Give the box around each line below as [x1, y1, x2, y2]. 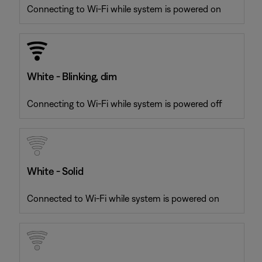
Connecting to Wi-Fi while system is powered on [27, 4, 221, 14]
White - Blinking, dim [27, 70, 117, 82]
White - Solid [27, 165, 84, 177]
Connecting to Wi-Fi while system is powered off [27, 98, 222, 109]
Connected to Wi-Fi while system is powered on [27, 193, 219, 204]
